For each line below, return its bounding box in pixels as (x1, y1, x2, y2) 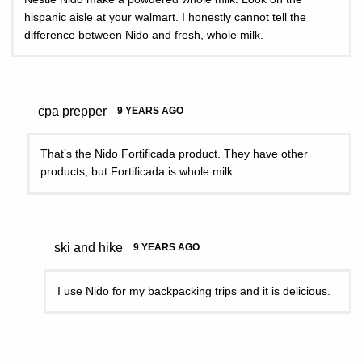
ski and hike (53, 240, 123, 255)
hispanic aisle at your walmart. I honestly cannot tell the (24, 11, 306, 23)
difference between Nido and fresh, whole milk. (24, 28, 263, 41)
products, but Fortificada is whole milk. (40, 166, 237, 179)
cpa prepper (37, 103, 107, 118)
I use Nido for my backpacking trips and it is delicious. (57, 284, 330, 297)
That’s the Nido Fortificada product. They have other (40, 148, 309, 161)
